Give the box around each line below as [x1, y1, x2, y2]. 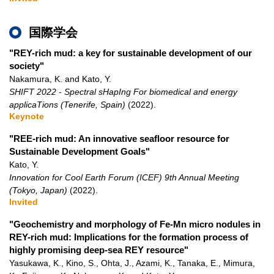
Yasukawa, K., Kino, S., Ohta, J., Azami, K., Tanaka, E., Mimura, [9, 258, 255, 268]
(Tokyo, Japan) [9, 185, 67, 195]
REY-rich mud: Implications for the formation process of [9, 232, 248, 242]
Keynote [9, 111, 44, 121]
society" [9, 61, 44, 71]
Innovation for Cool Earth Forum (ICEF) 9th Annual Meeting [9, 172, 239, 182]
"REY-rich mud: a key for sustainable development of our [9, 48, 252, 58]
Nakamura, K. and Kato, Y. [9, 74, 111, 84]
